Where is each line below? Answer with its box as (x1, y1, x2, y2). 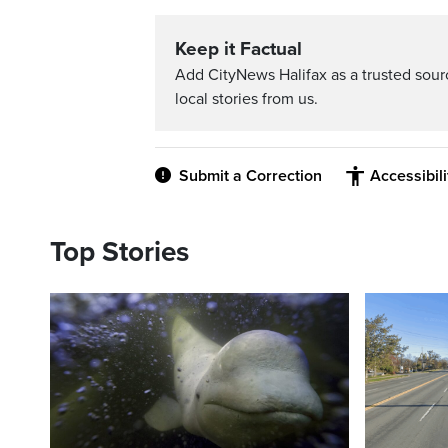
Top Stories (50, 234, 189, 269)
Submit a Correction (179, 165, 322, 186)
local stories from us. (175, 88, 318, 109)
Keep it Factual (175, 37, 302, 60)
